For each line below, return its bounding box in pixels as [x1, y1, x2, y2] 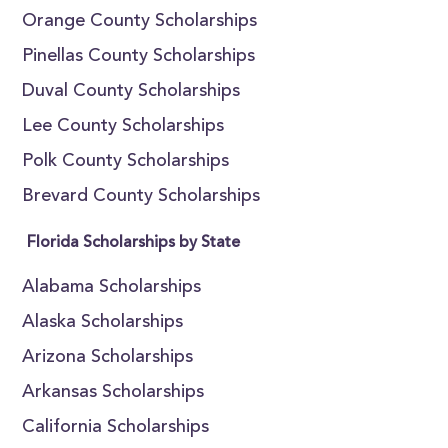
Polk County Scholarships [22, 153, 230, 171]
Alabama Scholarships [22, 279, 202, 297]
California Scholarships [22, 419, 210, 437]
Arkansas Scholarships [22, 384, 205, 402]
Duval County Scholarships [22, 83, 241, 101]
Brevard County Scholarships [22, 188, 261, 206]
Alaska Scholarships [22, 314, 184, 332]
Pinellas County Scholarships [22, 48, 256, 66]
